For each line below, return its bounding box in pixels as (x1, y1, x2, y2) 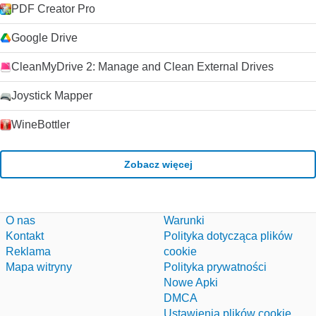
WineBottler (11, 119, 70, 130)
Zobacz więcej (123, 158, 193, 170)
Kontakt (6, 230, 44, 242)
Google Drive (11, 32, 78, 44)
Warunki (164, 214, 205, 226)
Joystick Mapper (11, 90, 92, 102)
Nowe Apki (164, 276, 218, 288)
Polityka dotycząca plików (164, 230, 293, 242)
